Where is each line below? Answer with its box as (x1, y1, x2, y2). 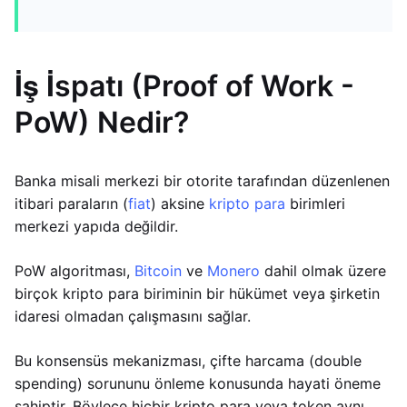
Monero (207, 262, 260, 280)
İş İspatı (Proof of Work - (15, 68, 354, 104)
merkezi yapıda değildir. (15, 217, 178, 235)
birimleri (285, 194, 345, 213)
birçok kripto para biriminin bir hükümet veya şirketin (15, 284, 380, 303)
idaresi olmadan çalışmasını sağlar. (15, 307, 251, 325)
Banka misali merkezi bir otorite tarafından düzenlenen (15, 172, 390, 190)
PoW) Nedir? (15, 104, 189, 140)
